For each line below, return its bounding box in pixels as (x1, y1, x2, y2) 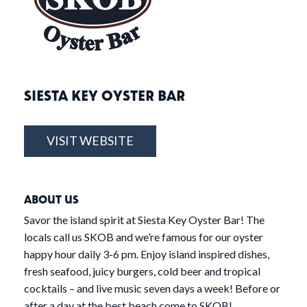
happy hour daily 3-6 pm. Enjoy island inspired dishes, (24, 247, 269, 261)
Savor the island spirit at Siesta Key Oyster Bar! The (24, 213, 265, 227)
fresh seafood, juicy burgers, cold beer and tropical (24, 265, 260, 278)
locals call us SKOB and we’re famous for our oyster (24, 230, 263, 244)
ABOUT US (24, 192, 79, 207)
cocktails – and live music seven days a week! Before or (24, 282, 280, 295)
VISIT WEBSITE (47, 133, 134, 149)
